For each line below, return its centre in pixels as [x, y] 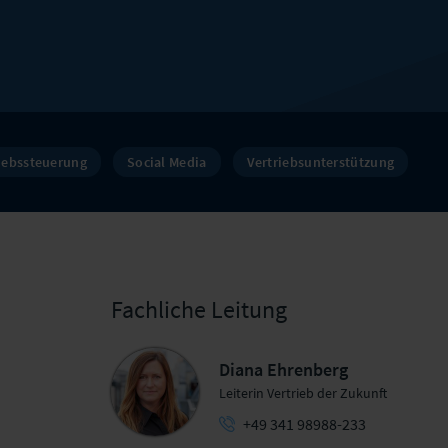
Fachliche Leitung [198, 309]
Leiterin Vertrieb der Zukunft [303, 393]
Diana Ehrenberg [284, 369]
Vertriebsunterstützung [320, 162]
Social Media [166, 162]
